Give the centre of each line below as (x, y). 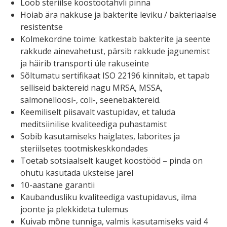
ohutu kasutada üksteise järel (77, 173)
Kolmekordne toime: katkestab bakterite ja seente (115, 39)
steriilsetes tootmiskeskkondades (84, 149)
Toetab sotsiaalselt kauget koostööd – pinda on (111, 161)
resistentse (42, 27)
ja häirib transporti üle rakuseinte (85, 64)
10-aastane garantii (58, 185)
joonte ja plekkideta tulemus (74, 210)
